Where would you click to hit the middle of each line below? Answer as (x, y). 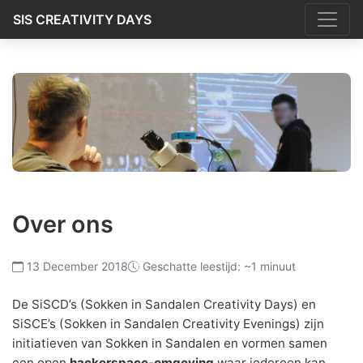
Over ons (63, 224)
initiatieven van (59, 344)
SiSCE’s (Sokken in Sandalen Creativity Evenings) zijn (168, 324)
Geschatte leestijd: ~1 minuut (219, 267)
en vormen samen (274, 344)
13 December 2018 (77, 267)
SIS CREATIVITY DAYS (82, 19)
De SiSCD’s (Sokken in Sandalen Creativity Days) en (164, 305)
